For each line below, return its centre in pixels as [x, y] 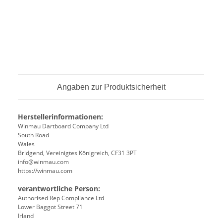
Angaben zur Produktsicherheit [111, 87]
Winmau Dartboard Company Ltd [63, 126]
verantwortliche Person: [59, 188]
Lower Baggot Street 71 [50, 207]
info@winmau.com [43, 162]
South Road [34, 135]
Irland [26, 216]
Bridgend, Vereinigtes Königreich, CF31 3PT [77, 153]
